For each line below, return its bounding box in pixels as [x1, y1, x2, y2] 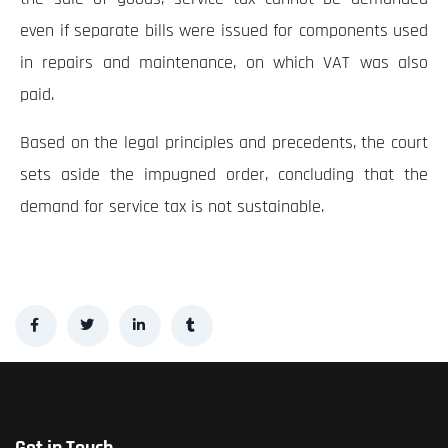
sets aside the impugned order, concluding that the [20, 163, 428, 187]
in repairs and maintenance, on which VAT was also [20, 51, 428, 75]
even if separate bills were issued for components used [20, 19, 428, 43]
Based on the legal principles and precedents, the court [20, 131, 428, 155]
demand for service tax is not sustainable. [20, 195, 324, 219]
